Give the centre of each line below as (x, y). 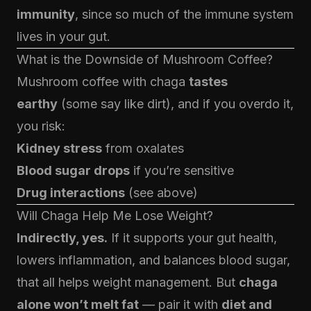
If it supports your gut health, (192, 238)
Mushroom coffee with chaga (103, 82)
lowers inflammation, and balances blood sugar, (153, 260)
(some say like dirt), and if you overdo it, (176, 104)
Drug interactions (71, 193)
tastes (208, 82)
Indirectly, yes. (62, 238)
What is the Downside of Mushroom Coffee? (145, 59)
